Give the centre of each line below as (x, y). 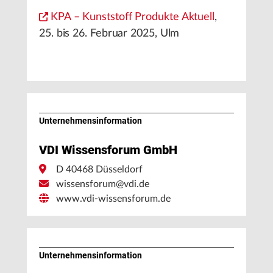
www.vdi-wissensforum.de (113, 199)
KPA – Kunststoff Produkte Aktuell (133, 17)
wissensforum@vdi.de (103, 184)
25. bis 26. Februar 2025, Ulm (109, 34)
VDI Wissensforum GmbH (108, 150)
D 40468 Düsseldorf (99, 169)
